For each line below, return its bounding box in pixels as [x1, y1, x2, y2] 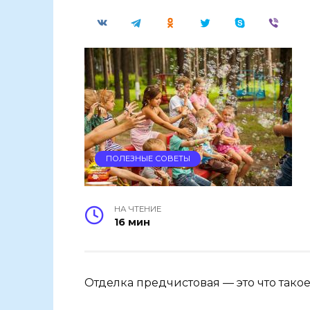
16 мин [114, 215, 151, 228]
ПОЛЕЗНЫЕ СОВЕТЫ [105, 154, 190, 164]
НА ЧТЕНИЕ [114, 203, 162, 214]
